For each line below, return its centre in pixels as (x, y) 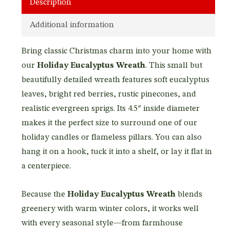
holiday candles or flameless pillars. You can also (111, 137)
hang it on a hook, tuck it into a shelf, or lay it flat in (117, 152)
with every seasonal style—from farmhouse (102, 223)
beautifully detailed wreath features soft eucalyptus (115, 80)
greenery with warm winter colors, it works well (110, 209)
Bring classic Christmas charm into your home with (116, 51)
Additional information (72, 25)
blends (189, 194)
